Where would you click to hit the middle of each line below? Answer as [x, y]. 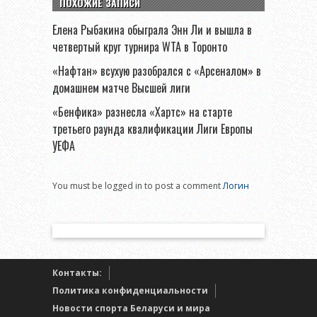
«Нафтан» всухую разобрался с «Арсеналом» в [157, 70]
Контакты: [77, 272]
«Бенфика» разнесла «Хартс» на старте [142, 111]
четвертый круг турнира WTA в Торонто [140, 46]
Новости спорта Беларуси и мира [131, 308]
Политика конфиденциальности [130, 290]
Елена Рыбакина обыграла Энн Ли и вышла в [152, 29]
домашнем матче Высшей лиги [121, 87]
